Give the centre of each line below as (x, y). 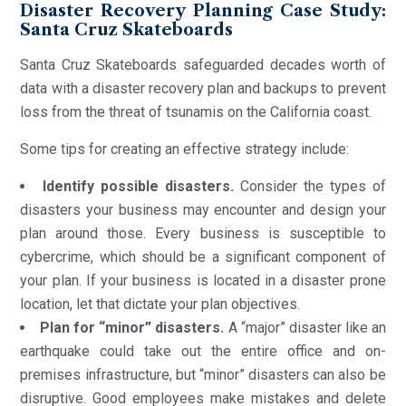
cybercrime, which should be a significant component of (203, 256)
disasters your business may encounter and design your (203, 209)
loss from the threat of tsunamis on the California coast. (196, 111)
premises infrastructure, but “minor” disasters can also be (203, 374)
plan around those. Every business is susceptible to (203, 233)
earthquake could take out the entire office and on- (203, 351)
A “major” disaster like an (305, 327)
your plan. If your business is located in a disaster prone (203, 280)
